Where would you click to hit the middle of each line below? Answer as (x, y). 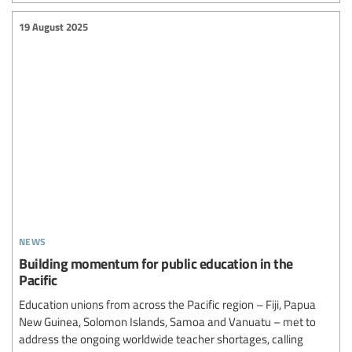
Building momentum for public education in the (156, 262)
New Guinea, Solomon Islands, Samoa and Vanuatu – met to (167, 321)
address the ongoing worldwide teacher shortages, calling (161, 338)
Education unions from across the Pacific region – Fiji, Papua (167, 304)
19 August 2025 (53, 27)
